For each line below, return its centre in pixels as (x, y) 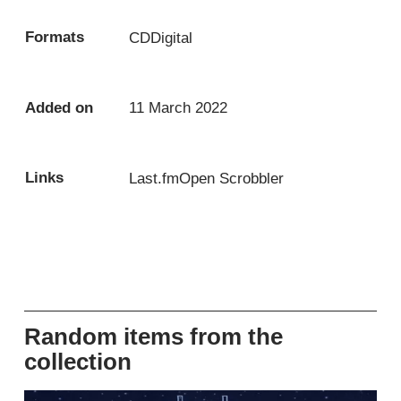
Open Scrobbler (232, 178)
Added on (60, 108)
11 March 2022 (179, 108)
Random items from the (154, 337)
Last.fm (154, 178)
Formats (55, 37)
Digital (172, 37)
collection (78, 362)
